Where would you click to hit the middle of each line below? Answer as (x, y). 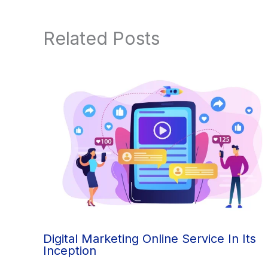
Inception (70, 250)
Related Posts (101, 39)
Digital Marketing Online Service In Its (150, 238)
